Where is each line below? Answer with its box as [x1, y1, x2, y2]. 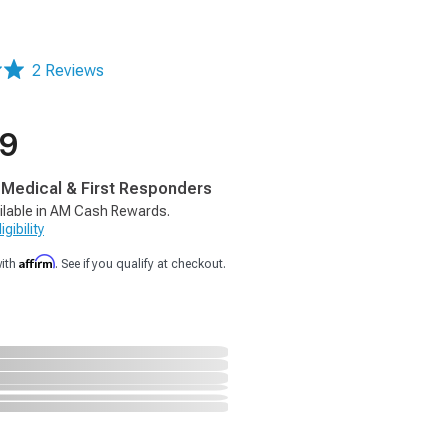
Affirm [19, 254, 55, 269]
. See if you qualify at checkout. [55, 257, 226, 271]
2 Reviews [32, 61, 104, 80]
